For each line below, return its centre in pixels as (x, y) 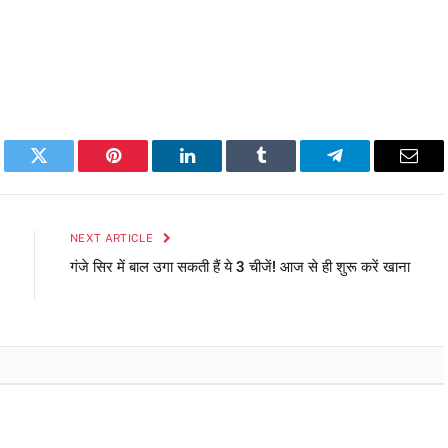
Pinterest (143, 170)
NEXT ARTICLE (113, 238)
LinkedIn (218, 170)
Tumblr (286, 170)
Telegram (367, 170)
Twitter (63, 170)
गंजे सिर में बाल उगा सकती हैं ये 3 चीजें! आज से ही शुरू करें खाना (240, 267)
